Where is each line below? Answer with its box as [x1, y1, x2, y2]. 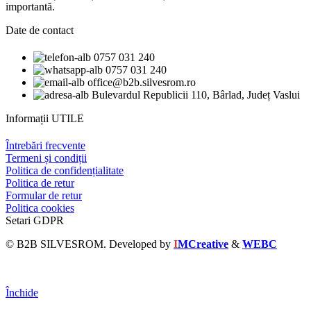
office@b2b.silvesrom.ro [87, 76, 196, 88]
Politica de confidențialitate [6, 165, 124, 177]
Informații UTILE [6, 112, 84, 124]
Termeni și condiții [6, 152, 87, 165]
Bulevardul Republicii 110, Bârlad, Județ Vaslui [92, 88, 300, 101]
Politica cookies [6, 202, 74, 215]
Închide [6, 287, 38, 299]
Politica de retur [6, 177, 74, 190]
